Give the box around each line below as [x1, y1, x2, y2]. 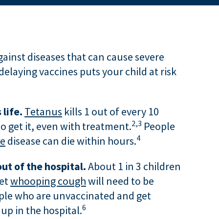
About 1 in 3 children [86, 159, 181, 173]
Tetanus [24, 105, 62, 118]
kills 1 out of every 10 [62, 105, 159, 118]
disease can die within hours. [5, 134, 136, 148]
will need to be [86, 174, 154, 188]
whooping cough [10, 174, 86, 188]
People [142, 119, 175, 133]
